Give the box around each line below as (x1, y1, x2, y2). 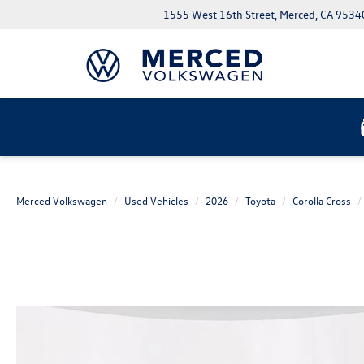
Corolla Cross (292, 193, 351, 207)
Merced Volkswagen (16, 193, 107, 207)
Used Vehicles (124, 193, 188, 207)
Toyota (245, 193, 275, 207)
